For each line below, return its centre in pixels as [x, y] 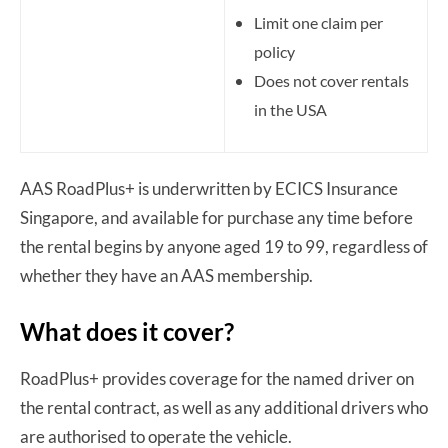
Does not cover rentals [331, 80]
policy [274, 51]
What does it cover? [127, 331]
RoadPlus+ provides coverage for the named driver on [217, 378]
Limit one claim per [318, 22]
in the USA [290, 109]
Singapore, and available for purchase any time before [216, 217]
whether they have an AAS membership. [168, 275]
